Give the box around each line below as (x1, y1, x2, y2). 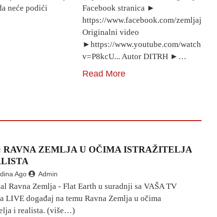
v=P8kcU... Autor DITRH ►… (82, 51, 187, 61)
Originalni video (82, 27, 139, 37)
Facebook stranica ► (82, 3, 155, 13)
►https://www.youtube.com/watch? (82, 39, 205, 49)
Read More (82, 68, 126, 78)
